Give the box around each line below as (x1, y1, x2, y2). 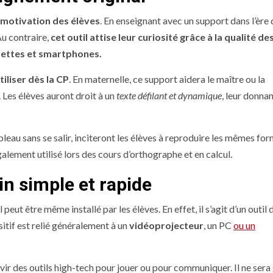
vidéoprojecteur (129, 219, 204, 232)
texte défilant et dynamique (116, 90, 222, 102)
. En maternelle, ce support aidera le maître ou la (69, 73, 265, 85)
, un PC (204, 219, 233, 232)
